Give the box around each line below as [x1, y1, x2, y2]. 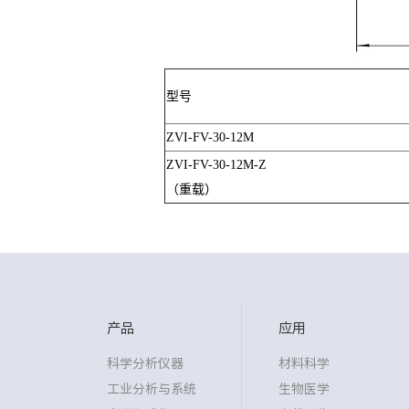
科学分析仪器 [107, 356, 184, 370]
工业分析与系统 [107, 382, 197, 395]
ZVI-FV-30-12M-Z [165, 157, 267, 172]
